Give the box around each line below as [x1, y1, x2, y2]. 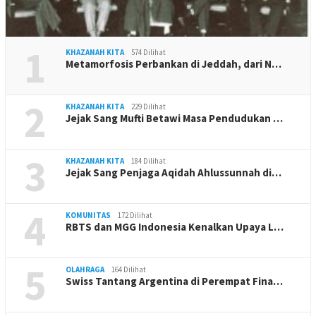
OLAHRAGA [66, 264, 104, 274]
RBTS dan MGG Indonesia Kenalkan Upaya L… [66, 219, 284, 233]
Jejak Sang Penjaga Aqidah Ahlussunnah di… [66, 165, 281, 179]
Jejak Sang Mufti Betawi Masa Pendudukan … [66, 111, 283, 125]
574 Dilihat [131, 47, 166, 57]
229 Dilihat [131, 101, 166, 111]
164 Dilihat [111, 264, 146, 274]
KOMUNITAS [66, 209, 111, 220]
